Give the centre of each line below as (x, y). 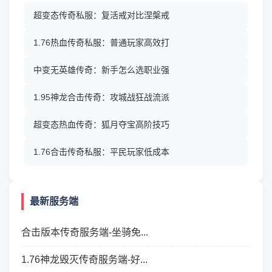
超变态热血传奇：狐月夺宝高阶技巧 (101, 124)
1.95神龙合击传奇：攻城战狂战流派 (101, 97)
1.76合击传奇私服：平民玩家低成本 (101, 152)
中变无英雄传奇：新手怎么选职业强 (101, 70)
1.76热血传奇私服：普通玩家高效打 (101, 42)
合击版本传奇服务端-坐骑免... (85, 232)
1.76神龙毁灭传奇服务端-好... (84, 260)
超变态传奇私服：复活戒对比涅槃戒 (101, 15)
